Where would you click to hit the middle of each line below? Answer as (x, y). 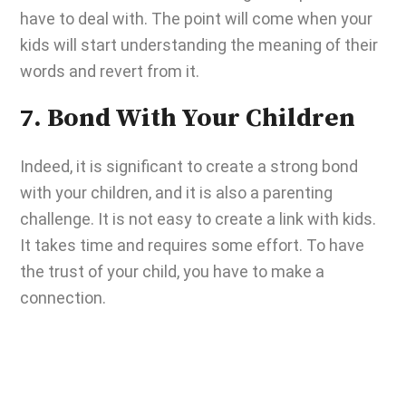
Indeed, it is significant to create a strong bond (189, 166)
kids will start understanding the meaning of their (199, 45)
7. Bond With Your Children (188, 119)
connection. (67, 298)
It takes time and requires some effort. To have (192, 245)
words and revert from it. (110, 71)
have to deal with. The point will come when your (196, 19)
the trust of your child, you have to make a (172, 271)
